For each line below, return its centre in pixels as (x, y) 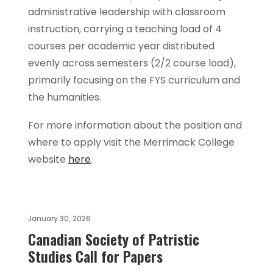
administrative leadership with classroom (127, 12)
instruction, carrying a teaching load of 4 (125, 29)
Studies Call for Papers (95, 256)
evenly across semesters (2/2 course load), (132, 63)
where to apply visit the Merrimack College (131, 142)
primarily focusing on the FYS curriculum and (134, 80)
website (48, 159)
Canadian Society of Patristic (114, 239)
